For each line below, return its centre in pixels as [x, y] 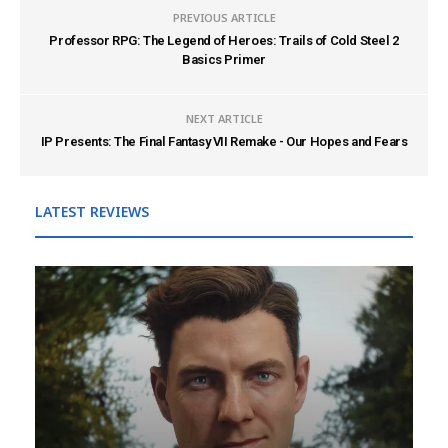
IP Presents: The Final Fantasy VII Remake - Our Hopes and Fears [224, 141]
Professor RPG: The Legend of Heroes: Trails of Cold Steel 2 [224, 40]
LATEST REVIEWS [92, 211]
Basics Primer [224, 59]
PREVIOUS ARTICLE [224, 17]
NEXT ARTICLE [224, 118]
